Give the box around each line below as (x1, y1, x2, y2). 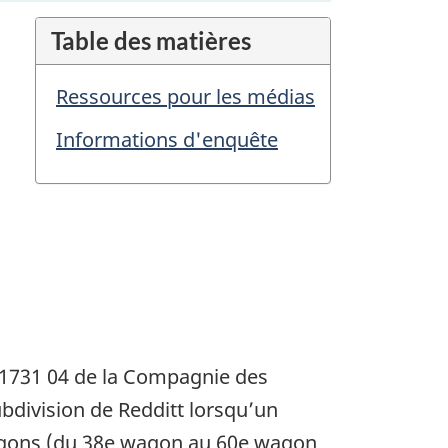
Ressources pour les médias (56, 83, 315, 111)
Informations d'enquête (56, 126, 278, 154)
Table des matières (51, 26, 251, 56)
